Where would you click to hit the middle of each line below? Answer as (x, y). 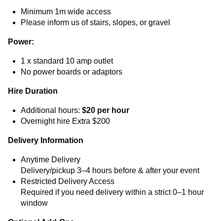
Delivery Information (46, 140)
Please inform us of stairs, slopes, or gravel (95, 22)
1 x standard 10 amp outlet (67, 61)
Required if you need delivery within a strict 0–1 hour (112, 192)
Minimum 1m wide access (66, 12)
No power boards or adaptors (72, 72)
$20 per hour (106, 110)
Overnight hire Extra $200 (65, 121)
